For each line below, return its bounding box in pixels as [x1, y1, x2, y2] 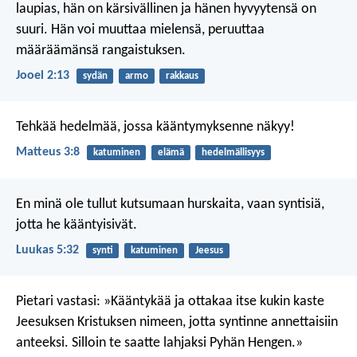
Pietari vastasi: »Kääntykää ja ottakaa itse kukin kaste [16, 294, 324, 310]
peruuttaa [205, 22, 265, 37]
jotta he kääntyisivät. [16, 217, 137, 233]
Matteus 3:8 [16, 146, 80, 159]
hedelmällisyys [201, 147, 265, 159]
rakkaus [165, 70, 198, 81]
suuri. [16, 22, 48, 37]
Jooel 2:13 [16, 69, 69, 83]
